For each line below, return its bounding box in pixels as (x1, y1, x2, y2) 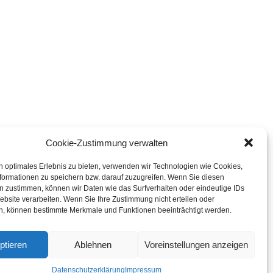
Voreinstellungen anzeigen (144, 239, 248, 250)
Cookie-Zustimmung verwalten (45, 137, 168, 148)
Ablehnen (74, 239, 112, 250)
